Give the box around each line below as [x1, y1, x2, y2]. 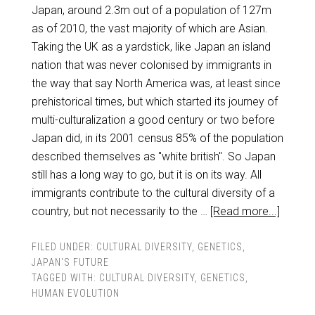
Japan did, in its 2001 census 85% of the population [31, 131, 283, 145]
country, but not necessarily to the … [31, 205, 210, 218]
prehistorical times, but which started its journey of [31, 95, 278, 108]
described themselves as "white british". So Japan [31, 150, 276, 163]
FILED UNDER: [31, 241, 96, 252]
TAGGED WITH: [31, 272, 99, 283]
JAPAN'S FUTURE [31, 257, 109, 268]
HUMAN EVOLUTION [31, 288, 120, 299]
